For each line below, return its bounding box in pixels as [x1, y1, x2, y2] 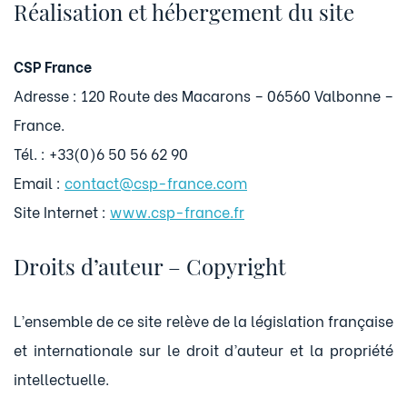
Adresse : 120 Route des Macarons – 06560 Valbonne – [14, 84, 393, 105]
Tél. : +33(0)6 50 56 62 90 [14, 143, 188, 164]
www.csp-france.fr [110, 201, 244, 222]
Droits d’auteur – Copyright [14, 252, 286, 281]
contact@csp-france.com [65, 172, 247, 193]
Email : [14, 172, 65, 193]
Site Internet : [14, 201, 110, 222]
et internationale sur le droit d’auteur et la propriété [14, 339, 393, 360]
